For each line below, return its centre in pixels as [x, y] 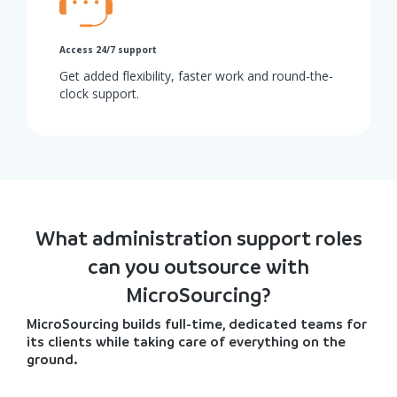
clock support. [99, 94]
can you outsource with [198, 267]
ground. [52, 360]
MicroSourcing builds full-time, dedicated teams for [197, 324]
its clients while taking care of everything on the [186, 342]
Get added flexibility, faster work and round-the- [196, 76]
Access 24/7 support [108, 50]
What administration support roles [198, 239]
